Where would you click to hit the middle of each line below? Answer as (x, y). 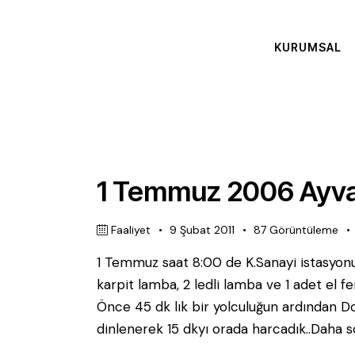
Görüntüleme (304, 229)
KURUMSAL (307, 47)
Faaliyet (131, 229)
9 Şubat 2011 (202, 229)
